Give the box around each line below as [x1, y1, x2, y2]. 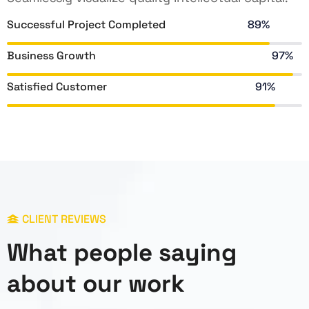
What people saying [7, 237, 237, 268]
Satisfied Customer [7, 79, 107, 94]
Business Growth [7, 48, 96, 63]
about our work [7, 268, 185, 299]
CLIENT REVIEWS [19, 211, 106, 226]
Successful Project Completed [7, 17, 166, 32]
